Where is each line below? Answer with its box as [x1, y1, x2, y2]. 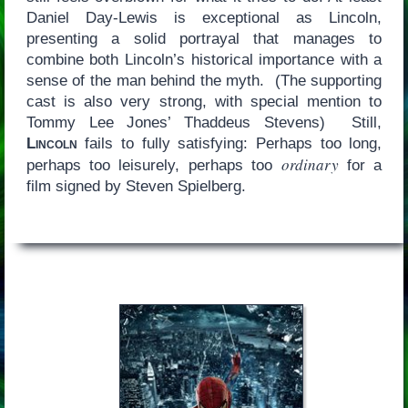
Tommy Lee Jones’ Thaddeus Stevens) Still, [25, 113, 382, 131]
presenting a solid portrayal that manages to [25, 29, 382, 47]
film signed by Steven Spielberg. [25, 177, 246, 195]
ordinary [280, 153, 339, 175]
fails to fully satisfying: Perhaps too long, [76, 134, 382, 152]
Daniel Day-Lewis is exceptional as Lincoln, [25, 8, 382, 26]
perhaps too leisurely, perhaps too [25, 156, 281, 174]
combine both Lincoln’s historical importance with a [25, 50, 382, 68]
